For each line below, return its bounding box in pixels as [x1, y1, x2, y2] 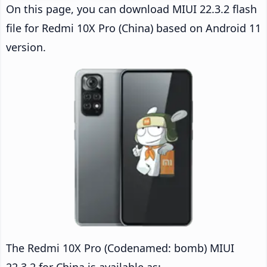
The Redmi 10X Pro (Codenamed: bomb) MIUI [6, 240, 234, 255]
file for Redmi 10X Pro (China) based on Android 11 [6, 20, 261, 35]
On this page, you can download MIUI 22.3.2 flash [6, 1, 257, 16]
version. [6, 39, 46, 54]
